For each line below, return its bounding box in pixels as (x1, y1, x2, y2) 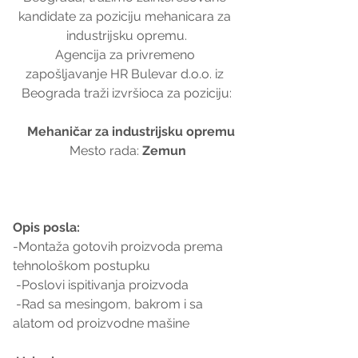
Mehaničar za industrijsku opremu (27, 123, 235, 139)
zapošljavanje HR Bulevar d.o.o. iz (26, 66, 227, 82)
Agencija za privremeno (54, 46, 198, 62)
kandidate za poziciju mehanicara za (18, 8, 234, 24)
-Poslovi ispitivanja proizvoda (16, 276, 189, 292)
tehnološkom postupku (13, 257, 150, 273)
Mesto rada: (70, 142, 142, 158)
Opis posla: (13, 219, 80, 235)
